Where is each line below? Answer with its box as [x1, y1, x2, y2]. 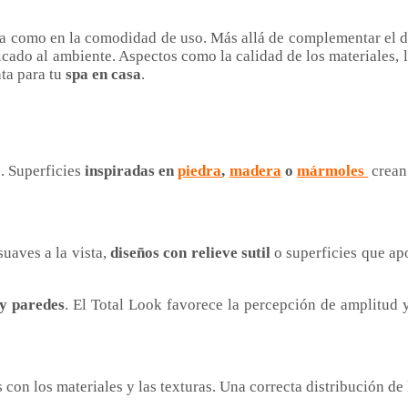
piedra [178, 162, 222, 180]
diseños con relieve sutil [109, 244, 270, 262]
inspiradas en [85, 162, 178, 180]
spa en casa [66, 66, 141, 84]
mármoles [297, 162, 369, 180]
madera [229, 162, 281, 180]
